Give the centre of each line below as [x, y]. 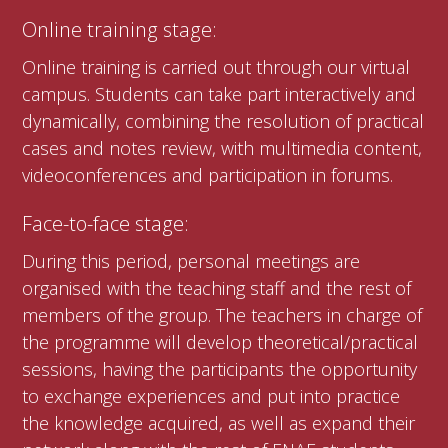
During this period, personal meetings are [191, 260]
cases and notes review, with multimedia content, [222, 148]
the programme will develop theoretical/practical [220, 341]
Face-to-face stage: [106, 223]
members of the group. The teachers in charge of [222, 314]
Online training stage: [120, 30]
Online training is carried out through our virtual [216, 67]
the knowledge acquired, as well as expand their [219, 422]
